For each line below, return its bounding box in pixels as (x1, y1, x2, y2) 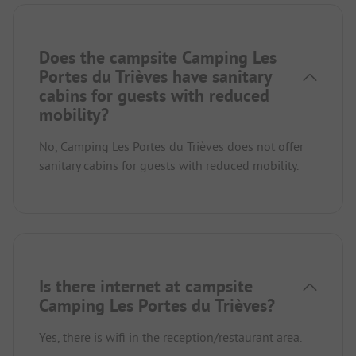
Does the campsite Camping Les (39, 46, 277, 69)
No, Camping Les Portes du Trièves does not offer (39, 138, 304, 155)
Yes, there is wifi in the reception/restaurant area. (39, 329, 302, 346)
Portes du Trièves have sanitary (39, 65, 272, 88)
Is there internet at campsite (39, 275, 253, 298)
